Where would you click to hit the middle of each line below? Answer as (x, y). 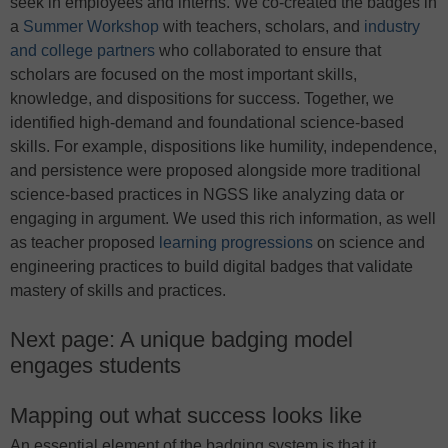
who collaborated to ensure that (268, 50)
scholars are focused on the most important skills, (183, 74)
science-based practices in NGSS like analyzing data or (207, 194)
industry (392, 26)
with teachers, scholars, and (261, 26)
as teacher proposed (84, 242)
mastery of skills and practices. (118, 290)
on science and (369, 242)
